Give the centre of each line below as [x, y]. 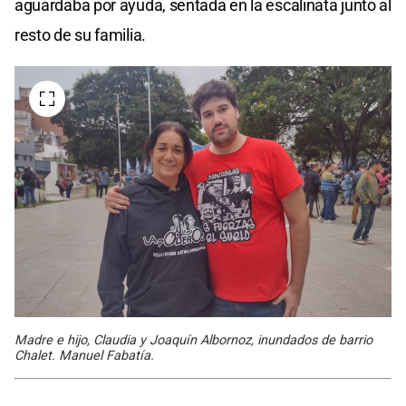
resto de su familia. [80, 34]
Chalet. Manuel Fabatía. [84, 355]
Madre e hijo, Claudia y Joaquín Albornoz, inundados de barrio [193, 340]
